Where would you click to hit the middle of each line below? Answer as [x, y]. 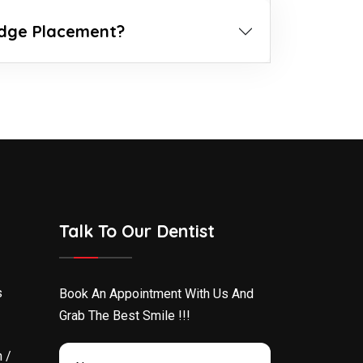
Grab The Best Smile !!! [125, 316]
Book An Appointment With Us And [156, 294]
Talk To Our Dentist [137, 231]
